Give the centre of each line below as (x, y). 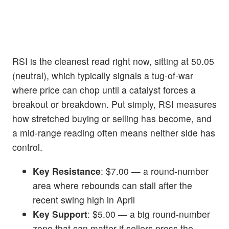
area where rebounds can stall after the (112, 185)
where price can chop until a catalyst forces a (104, 89)
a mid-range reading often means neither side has (114, 132)
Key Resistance (67, 171)
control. (27, 147)
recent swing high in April (84, 199)
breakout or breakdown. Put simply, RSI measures (114, 104)
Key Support (60, 214)
